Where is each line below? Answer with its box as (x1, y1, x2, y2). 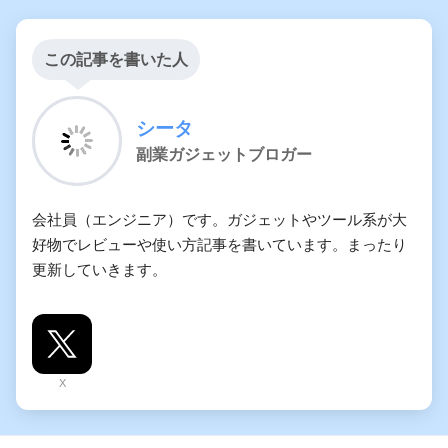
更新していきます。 (32, 261, 167, 279)
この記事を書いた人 (44, 51, 188, 69)
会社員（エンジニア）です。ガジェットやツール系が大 (32, 211, 407, 229)
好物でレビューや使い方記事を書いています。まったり (32, 236, 407, 254)
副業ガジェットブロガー (136, 146, 312, 164)
